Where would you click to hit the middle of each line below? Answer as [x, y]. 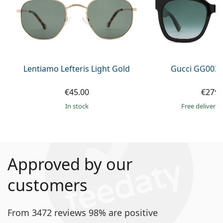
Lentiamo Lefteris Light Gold [77, 68]
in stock [78, 106]
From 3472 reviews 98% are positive [83, 212]
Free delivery [201, 106]
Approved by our [70, 164]
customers [48, 185]
